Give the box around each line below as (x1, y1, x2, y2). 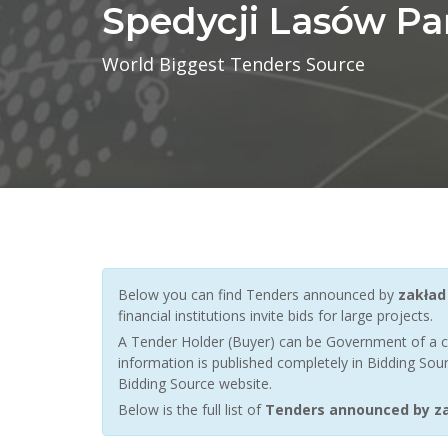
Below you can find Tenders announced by (118, 285, 398, 304)
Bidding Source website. (118, 374, 272, 393)
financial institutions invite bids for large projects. (118, 306, 433, 325)
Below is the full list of (118, 400, 265, 419)
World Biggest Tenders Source (102, 52, 365, 76)
